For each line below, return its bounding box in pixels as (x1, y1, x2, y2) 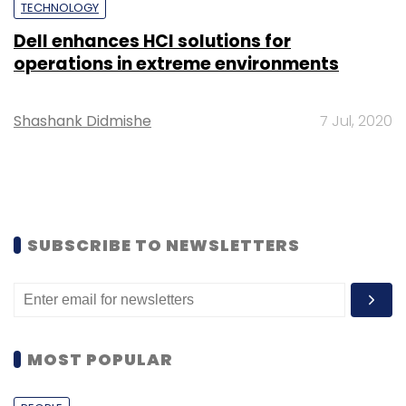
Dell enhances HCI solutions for (14, 28, 291, 53)
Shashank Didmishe (14, 110, 151, 131)
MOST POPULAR (27, 347, 173, 371)
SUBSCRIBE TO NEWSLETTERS (27, 233, 300, 256)
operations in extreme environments (14, 51, 339, 76)
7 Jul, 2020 (320, 110, 392, 131)
